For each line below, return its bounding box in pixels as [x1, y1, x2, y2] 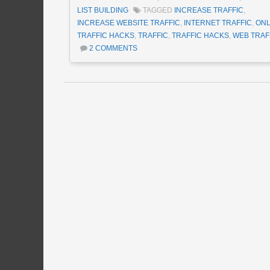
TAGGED [142, 5, 174, 14]
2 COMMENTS [89, 43, 137, 52]
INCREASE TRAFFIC [174, 5, 243, 14]
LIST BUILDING [77, 5, 128, 14]
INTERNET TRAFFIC [183, 18, 252, 27]
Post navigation [64, 90, 210, 113]
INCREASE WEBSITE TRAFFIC [77, 18, 180, 27]
